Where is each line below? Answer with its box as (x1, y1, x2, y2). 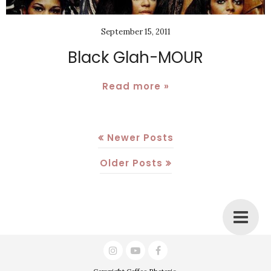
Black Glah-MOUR (68, 46, 203, 68)
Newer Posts (106, 131, 174, 144)
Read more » (102, 79, 169, 93)
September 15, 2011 (100, 26, 171, 37)
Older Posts (99, 156, 163, 169)
